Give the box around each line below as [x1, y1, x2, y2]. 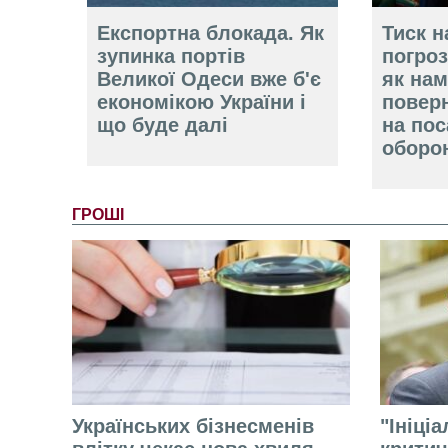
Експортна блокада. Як [97, 22, 324, 45]
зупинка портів [97, 45, 245, 68]
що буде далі [97, 114, 228, 137]
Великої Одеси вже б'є [97, 68, 321, 91]
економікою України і [97, 91, 306, 114]
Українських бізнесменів [72, 415, 314, 438]
